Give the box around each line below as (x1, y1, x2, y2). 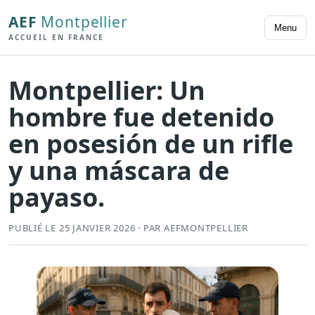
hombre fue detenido (8, 100, 274, 135)
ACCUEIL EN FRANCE (8, 32, 104, 42)
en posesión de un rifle (8, 127, 293, 162)
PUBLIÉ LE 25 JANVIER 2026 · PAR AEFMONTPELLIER (8, 221, 248, 235)
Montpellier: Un (8, 73, 205, 108)
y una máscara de (8, 153, 229, 188)
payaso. (8, 180, 105, 215)
